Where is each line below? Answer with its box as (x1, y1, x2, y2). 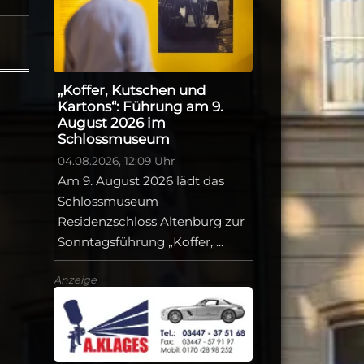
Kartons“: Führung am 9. (58, 98, 223, 115)
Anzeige (54, 274, 97, 287)
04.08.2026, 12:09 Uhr (58, 154, 175, 168)
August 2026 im (58, 115, 166, 132)
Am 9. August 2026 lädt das (58, 173, 224, 189)
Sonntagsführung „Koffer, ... (58, 234, 223, 250)
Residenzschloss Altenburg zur (58, 214, 245, 230)
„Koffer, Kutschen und (58, 82, 206, 99)
